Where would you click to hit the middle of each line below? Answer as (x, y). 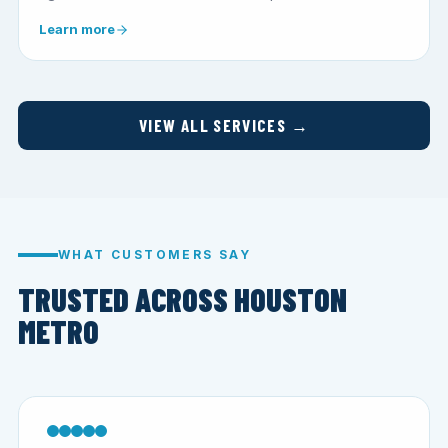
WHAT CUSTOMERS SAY (155, 255)
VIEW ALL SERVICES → (224, 125)
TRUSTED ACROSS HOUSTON (182, 300)
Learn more (77, 29)
